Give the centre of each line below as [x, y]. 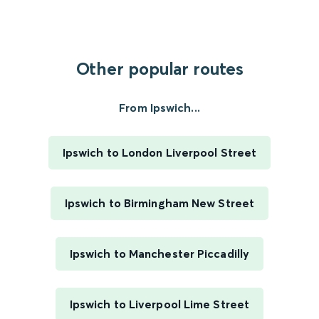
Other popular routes [159, 69]
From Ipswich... [159, 108]
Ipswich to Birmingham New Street [159, 203]
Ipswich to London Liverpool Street [159, 153]
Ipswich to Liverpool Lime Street [159, 304]
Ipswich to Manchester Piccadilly [159, 254]
